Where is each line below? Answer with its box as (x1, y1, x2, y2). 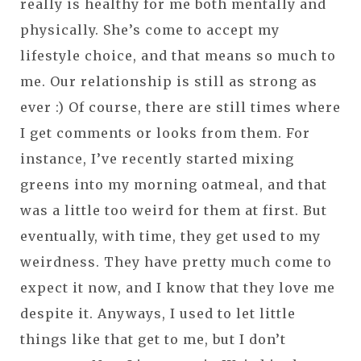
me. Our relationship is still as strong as (20, 73, 317, 89)
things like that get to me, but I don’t (20, 330, 286, 347)
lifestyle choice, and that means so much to (20, 47, 336, 64)
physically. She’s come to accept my (20, 21, 280, 38)
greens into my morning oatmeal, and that (20, 176, 327, 193)
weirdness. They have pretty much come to (20, 253, 332, 270)
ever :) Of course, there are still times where (20, 98, 341, 115)
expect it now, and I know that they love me (20, 279, 335, 296)
